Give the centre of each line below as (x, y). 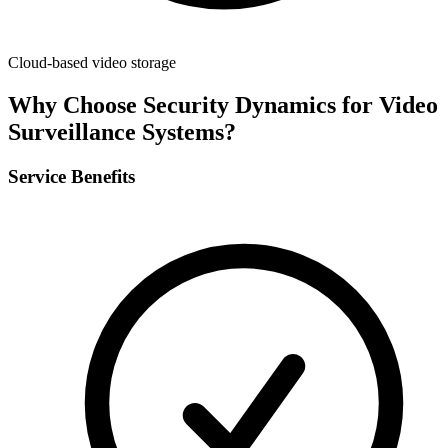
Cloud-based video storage (92, 63)
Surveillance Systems (116, 132)
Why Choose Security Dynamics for (193, 105)
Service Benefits (71, 177)
